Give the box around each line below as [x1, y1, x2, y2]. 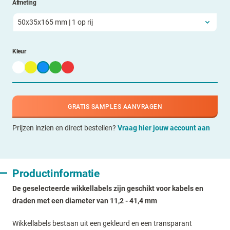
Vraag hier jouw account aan [118, 123, 210, 132]
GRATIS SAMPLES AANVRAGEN [68, 103, 162, 110]
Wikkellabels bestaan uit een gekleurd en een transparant [12, 219, 192, 227]
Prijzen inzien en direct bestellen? [12, 123, 118, 132]
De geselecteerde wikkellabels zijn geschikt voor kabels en [12, 184, 203, 193]
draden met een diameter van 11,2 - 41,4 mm [12, 196, 157, 205]
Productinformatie [12, 166, 100, 180]
